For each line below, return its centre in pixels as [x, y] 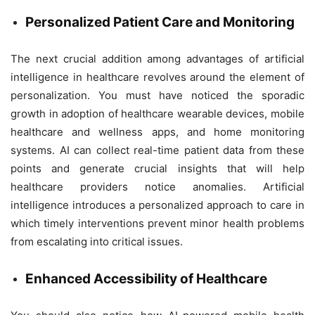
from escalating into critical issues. [97, 241]
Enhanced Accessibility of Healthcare [146, 278]
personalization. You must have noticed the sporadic [157, 95]
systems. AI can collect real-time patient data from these [157, 150]
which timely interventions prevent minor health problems [157, 223]
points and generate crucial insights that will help [157, 168]
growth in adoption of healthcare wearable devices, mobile [157, 113]
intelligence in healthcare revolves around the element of [157, 77]
